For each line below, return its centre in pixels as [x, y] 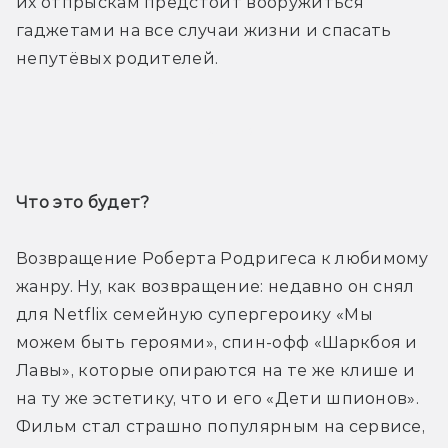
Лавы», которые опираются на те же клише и [216, 370]
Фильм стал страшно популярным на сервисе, [221, 426]
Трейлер [224, 130]
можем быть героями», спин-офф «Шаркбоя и [217, 342]
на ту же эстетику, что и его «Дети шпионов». [218, 398]
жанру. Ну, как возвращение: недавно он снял [215, 286]
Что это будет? [85, 202]
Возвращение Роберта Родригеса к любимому [222, 258]
